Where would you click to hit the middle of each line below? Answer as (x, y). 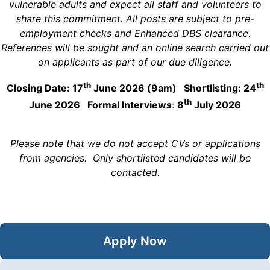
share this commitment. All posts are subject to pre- (135, 19)
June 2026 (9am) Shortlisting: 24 (173, 88)
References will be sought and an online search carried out (135, 48)
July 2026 (216, 105)
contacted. (135, 173)
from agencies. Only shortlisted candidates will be (135, 158)
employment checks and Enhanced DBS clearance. (135, 33)
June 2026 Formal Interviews (100, 105)
